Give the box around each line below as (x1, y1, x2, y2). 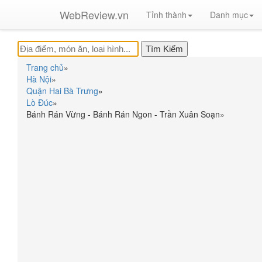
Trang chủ (26, 61, 64, 73)
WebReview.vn (60, 7, 129, 22)
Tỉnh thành (146, 9, 187, 20)
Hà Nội (26, 73, 51, 85)
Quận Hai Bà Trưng (26, 85, 98, 96)
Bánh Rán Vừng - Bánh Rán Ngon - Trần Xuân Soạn (26, 108, 220, 120)
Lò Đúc (26, 96, 53, 108)
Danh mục (210, 9, 248, 20)
